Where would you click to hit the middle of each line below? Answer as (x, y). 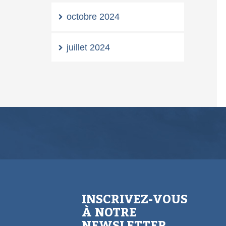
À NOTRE (109, 212)
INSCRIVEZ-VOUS (135, 199)
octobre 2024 (93, 16)
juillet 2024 (88, 47)
